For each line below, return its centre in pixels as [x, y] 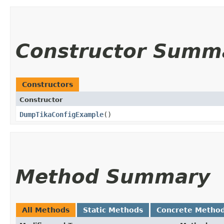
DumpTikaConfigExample [61, 114]
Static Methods [113, 210]
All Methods [46, 210]
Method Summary [113, 176]
